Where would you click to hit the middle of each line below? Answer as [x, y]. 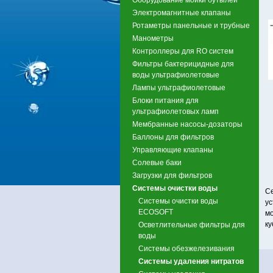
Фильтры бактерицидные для [183, 64]
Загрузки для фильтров [172, 175]
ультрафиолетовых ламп [175, 111]
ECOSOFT [156, 212]
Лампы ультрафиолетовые [179, 87]
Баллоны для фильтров [173, 137]
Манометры [153, 38]
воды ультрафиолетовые [176, 75]
